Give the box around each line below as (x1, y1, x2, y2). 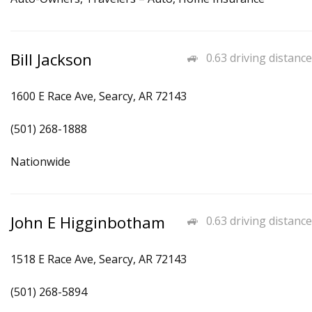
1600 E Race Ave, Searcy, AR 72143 (10, 88, 187, 104)
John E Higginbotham (10, 212, 165, 233)
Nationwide (10, 154, 70, 169)
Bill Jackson (10, 49, 92, 70)
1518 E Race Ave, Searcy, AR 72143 (10, 251, 187, 267)
